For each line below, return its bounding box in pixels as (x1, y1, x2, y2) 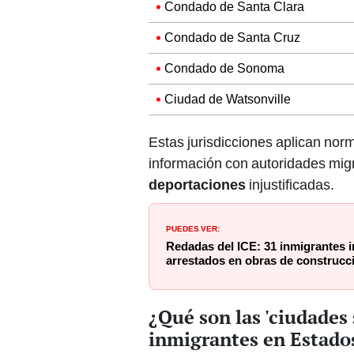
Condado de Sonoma (164, 61, 284, 77)
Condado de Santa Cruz (164, 30, 300, 46)
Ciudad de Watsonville (164, 92, 291, 107)
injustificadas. (246, 176, 334, 194)
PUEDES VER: (166, 221, 220, 235)
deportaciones (149, 176, 246, 194)
